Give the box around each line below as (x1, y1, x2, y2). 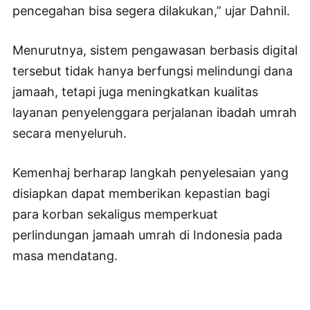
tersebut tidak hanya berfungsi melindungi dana (12, 63, 293, 78)
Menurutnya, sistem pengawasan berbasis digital (12, 42, 298, 57)
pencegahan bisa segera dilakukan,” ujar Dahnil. (12, 3, 290, 18)
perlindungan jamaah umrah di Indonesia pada (12, 227, 282, 242)
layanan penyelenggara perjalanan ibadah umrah (12, 104, 297, 120)
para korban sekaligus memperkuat (12, 206, 218, 221)
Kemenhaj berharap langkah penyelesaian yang (12, 165, 289, 180)
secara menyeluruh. (12, 125, 127, 140)
